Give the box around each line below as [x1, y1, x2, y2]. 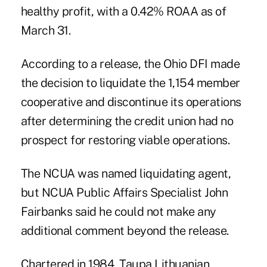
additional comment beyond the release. [20, 223, 229, 238]
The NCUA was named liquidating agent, [20, 166, 231, 181]
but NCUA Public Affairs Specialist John [20, 185, 228, 200]
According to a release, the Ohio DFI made [20, 56, 240, 71]
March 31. [20, 23, 71, 38]
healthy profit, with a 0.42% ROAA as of [20, 4, 226, 18]
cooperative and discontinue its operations [20, 94, 241, 109]
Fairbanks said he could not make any [20, 204, 216, 219]
